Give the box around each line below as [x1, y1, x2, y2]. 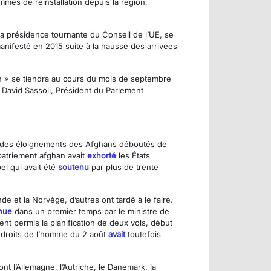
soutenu [58, 162, 89, 172]
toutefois [125, 229, 161, 240]
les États [116, 151, 150, 161]
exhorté [87, 151, 116, 161]
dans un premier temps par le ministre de [12, 206, 169, 217]
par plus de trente [89, 162, 158, 172]
